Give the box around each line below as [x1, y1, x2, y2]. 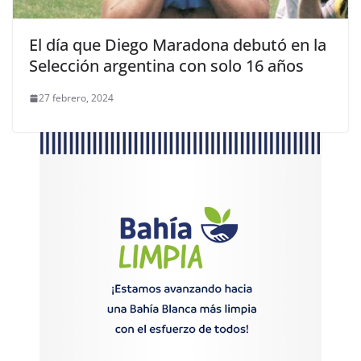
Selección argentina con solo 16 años [29, 55, 304, 77]
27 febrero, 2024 [39, 91, 114, 106]
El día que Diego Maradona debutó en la [29, 34, 326, 56]
